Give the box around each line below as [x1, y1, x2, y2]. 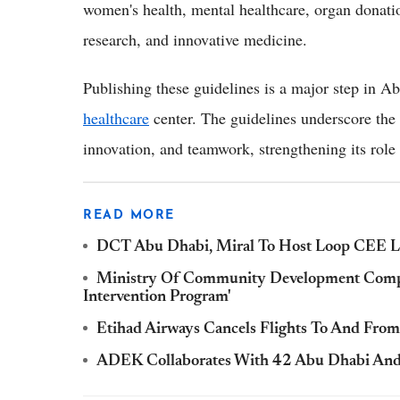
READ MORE [83, 209, 175, 223]
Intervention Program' [83, 289, 231, 306]
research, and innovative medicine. [83, 29, 307, 51]
